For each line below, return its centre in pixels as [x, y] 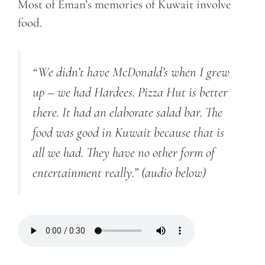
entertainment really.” [85, 173]
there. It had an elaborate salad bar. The [127, 112]
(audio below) [172, 173]
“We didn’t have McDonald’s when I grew [131, 72]
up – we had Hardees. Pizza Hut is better [130, 92]
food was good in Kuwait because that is [128, 132]
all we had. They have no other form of [124, 153]
